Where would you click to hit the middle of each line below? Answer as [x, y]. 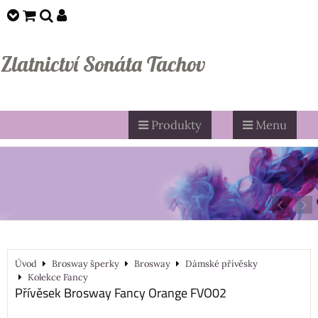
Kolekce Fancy [58, 277]
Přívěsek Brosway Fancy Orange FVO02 [121, 292]
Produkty [175, 125]
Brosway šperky [86, 263]
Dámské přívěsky [221, 263]
